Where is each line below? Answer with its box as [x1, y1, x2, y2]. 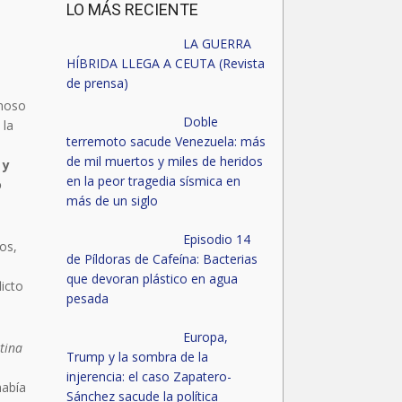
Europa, [183, 328, 228, 345]
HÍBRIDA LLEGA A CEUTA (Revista [66, 55, 265, 72]
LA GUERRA [183, 35, 251, 52]
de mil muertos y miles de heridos [66, 153, 263, 170]
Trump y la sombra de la [66, 348, 208, 365]
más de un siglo [66, 192, 158, 209]
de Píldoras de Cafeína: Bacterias [66, 250, 258, 267]
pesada [66, 290, 109, 307]
